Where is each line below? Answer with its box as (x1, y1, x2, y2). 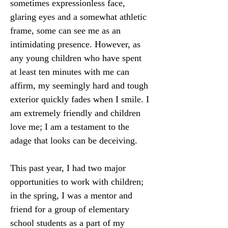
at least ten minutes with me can (10, 67, 132, 77)
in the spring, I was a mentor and (10, 190, 135, 201)
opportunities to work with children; (10, 177, 146, 187)
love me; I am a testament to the (10, 122, 132, 132)
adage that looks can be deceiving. (10, 135, 137, 146)
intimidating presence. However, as (10, 39, 143, 49)
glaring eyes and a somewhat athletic (10, 12, 149, 22)
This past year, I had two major (10, 163, 128, 173)
